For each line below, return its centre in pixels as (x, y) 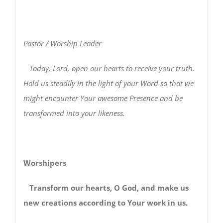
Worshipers (45, 163)
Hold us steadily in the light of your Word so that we (108, 83)
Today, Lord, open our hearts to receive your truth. (109, 68)
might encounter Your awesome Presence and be (103, 98)
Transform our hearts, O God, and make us (109, 187)
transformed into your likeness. (74, 113)
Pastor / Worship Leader (62, 43)
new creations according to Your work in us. (105, 202)
